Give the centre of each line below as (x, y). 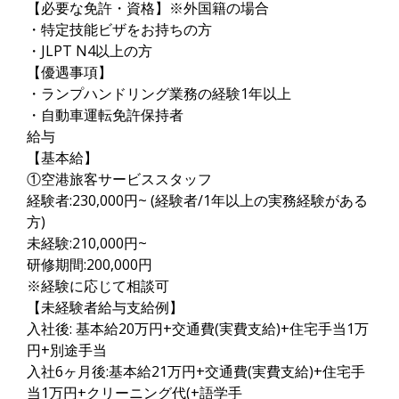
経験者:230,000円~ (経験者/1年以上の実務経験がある (197, 200)
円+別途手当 (67, 350)
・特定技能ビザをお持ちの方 (119, 29)
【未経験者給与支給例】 (105, 307)
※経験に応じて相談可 (98, 286)
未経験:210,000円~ (87, 243)
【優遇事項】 (69, 72)
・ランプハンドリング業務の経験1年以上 (159, 94)
